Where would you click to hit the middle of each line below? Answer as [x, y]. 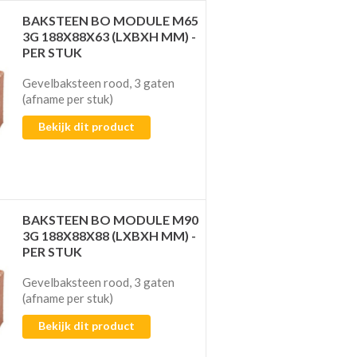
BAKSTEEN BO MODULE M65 [111, 20]
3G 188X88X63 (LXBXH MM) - [110, 36]
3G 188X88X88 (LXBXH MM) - [110, 235]
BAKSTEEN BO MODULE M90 [111, 219]
